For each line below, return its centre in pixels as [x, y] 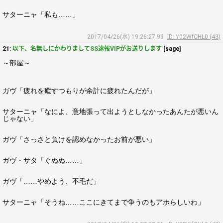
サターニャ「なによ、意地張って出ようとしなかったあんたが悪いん [111, 111]
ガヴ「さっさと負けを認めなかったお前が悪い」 [79, 139]
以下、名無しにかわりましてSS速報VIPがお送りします [87, 49]
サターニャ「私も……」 [41, 14]
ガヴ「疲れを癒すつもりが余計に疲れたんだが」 [79, 91]
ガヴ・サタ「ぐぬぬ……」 [44, 160]
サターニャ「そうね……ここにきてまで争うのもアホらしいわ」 [104, 202]
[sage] [171, 49]
